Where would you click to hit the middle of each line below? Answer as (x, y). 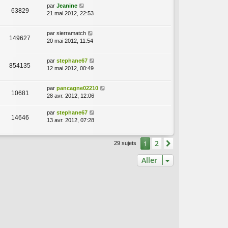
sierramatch (71, 33)
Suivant (188, 144)
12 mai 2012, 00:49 (70, 68)
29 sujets (126, 143)
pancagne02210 (77, 88)
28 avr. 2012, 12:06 (70, 96)
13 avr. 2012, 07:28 (70, 120)
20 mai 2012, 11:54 (70, 41)
